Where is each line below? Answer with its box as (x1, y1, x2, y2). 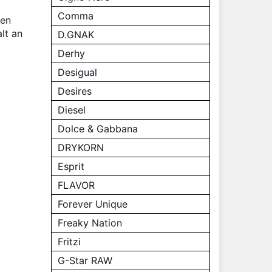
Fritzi (57, 236, 81, 248)
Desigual (57, 66, 97, 78)
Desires (57, 85, 92, 97)
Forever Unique (57, 198, 127, 210)
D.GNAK (57, 29, 94, 41)
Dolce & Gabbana (57, 123, 138, 135)
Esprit (57, 160, 84, 172)
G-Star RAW (57, 254, 112, 267)
